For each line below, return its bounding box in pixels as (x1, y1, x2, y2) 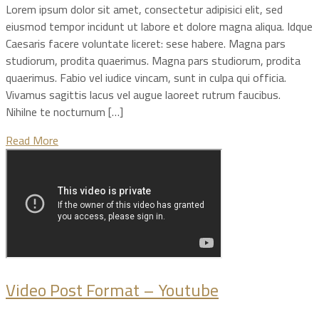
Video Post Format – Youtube (6, 273, 219, 306)
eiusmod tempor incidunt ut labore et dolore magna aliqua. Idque (6, 15, 313, 37)
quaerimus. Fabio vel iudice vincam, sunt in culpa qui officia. (6, 66, 286, 88)
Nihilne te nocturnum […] (6, 100, 123, 122)
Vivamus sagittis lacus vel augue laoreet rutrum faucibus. (6, 83, 281, 105)
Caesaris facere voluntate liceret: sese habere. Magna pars (6, 32, 286, 54)
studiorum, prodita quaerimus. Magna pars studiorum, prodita (6, 49, 300, 71)
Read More (6, 129, 58, 151)
